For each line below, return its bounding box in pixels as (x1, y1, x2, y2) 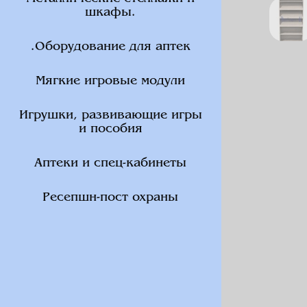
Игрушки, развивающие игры (19, 110, 202, 121)
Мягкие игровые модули (36, 75, 186, 87)
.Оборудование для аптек (30, 41, 191, 53)
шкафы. (85, 7, 136, 19)
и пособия (78, 123, 143, 135)
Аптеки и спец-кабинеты (34, 158, 187, 169)
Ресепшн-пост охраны (42, 192, 179, 204)
